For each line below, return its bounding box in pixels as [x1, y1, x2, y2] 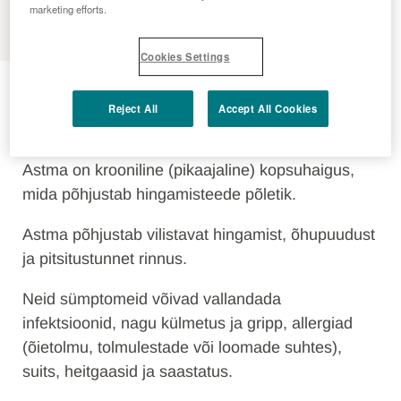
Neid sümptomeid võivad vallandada [22, 290, 281, 308]
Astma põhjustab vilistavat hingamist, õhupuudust [22, 226, 375, 243]
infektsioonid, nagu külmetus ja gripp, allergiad [22, 314, 353, 332]
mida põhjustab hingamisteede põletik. [22, 185, 296, 203]
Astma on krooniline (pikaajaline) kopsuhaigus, [22, 161, 354, 179]
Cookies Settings [140, 49, 230, 64]
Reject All [107, 101, 158, 116]
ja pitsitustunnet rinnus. [22, 250, 192, 268]
